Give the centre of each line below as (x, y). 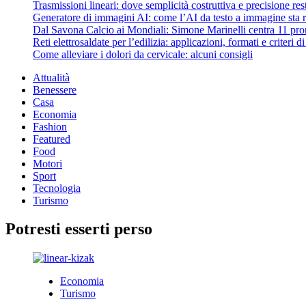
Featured (52, 139)
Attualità (51, 77)
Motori (47, 163)
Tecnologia (57, 188)
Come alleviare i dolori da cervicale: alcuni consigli (143, 54)
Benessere (55, 89)
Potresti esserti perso (79, 229)
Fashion (50, 126)
